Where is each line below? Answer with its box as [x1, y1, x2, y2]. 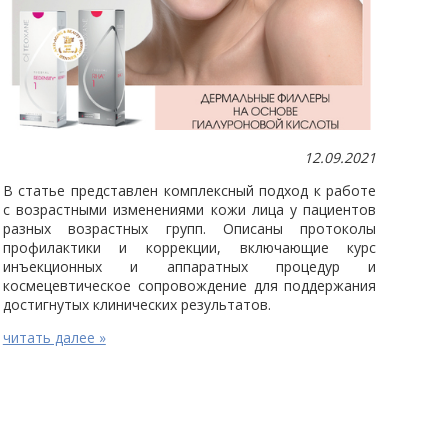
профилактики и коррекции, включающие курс [2, 237, 377, 257]
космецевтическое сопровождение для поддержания [2, 275, 377, 295]
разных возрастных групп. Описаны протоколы [2, 218, 377, 238]
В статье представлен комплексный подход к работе [2, 180, 377, 200]
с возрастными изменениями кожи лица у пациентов [2, 199, 377, 219]
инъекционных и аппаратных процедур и [2, 256, 377, 276]
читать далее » [2, 327, 106, 347]
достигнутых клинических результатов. [2, 294, 271, 314]
